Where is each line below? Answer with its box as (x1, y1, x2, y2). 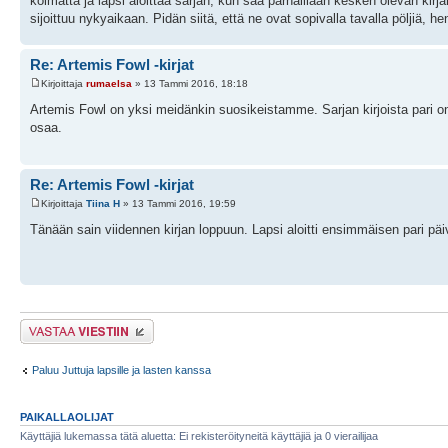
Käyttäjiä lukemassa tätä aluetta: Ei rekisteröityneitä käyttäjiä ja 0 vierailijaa (20, 429, 378, 442)
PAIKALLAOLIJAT (20, 410, 114, 423)
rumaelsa (86, 78, 132, 90)
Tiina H (86, 198, 120, 210)
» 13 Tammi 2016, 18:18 (132, 78, 248, 90)
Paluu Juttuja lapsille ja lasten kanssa (32, 364, 211, 377)
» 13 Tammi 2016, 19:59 (120, 198, 236, 210)
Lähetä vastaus (20, 318, 95, 331)
